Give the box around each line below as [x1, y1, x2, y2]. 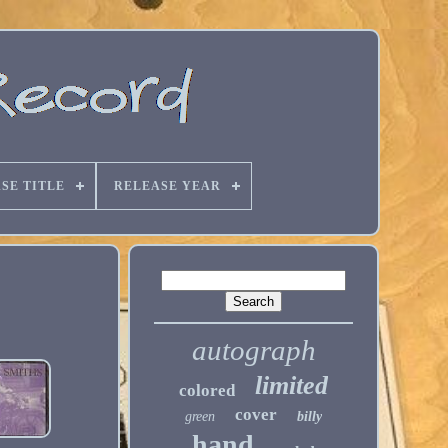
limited [255, 371, 329, 400]
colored [179, 381, 236, 400]
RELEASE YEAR [113, 179, 221, 193]
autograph [191, 334, 316, 366]
